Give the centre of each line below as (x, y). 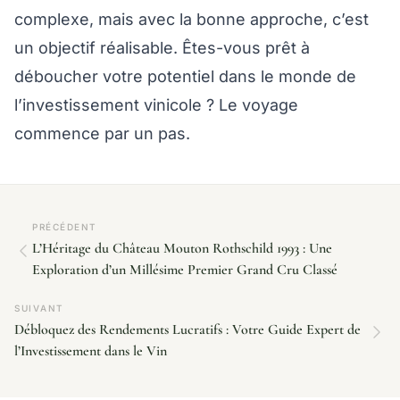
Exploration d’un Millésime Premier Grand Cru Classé (185, 270)
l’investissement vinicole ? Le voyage (156, 105)
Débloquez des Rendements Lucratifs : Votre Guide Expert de (187, 330)
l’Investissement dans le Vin (91, 351)
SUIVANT (39, 308)
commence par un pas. (102, 134)
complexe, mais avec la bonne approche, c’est (192, 20)
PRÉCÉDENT (65, 227)
